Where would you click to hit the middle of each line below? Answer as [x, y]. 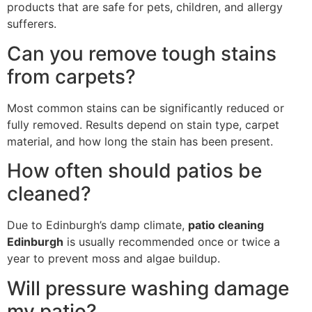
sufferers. [32, 24]
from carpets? [71, 76]
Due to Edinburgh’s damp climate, [97, 225]
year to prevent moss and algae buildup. [114, 259]
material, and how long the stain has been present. [140, 141]
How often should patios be [134, 171]
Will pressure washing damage [148, 288]
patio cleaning [226, 225]
